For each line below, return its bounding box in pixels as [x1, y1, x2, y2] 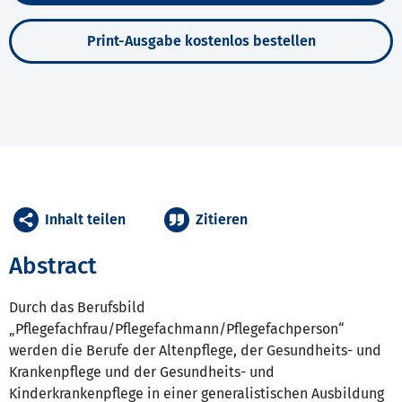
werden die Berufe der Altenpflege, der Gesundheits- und [9, 342, 381, 360]
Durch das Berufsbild [9, 299, 145, 317]
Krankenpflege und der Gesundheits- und [9, 363, 275, 381]
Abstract [9, 252, 97, 281]
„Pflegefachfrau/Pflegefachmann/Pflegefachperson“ [9, 320, 345, 338]
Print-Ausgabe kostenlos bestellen [86, 32, 316, 50]
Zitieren [196, 211, 248, 229]
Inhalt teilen [45, 211, 126, 229]
